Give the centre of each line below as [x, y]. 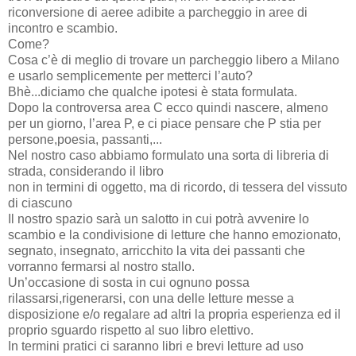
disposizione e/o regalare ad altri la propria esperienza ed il [174, 314]
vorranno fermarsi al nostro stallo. [101, 266]
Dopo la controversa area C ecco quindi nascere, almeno [168, 107]
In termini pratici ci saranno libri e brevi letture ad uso [156, 346]
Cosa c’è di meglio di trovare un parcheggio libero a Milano [174, 60]
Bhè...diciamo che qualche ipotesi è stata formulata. [153, 91]
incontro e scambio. [63, 28]
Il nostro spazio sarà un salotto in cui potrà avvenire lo [159, 219]
